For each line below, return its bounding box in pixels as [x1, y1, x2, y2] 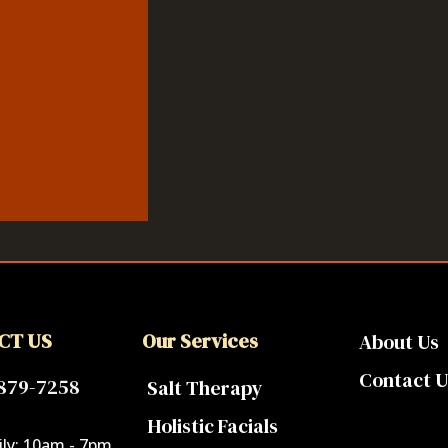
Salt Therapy [146, 374, 263, 403]
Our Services [141, 327, 258, 356]
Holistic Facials [146, 412, 278, 441]
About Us [358, 328, 439, 357]
